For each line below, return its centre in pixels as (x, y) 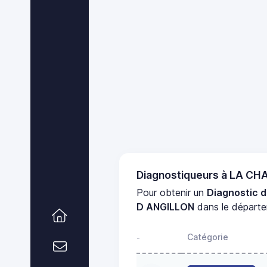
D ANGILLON (166, 207)
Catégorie (208, 237)
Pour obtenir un (172, 192)
